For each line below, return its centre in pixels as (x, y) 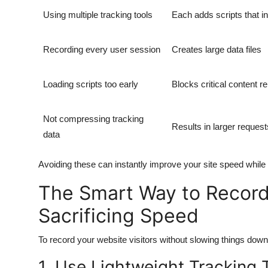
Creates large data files (217, 50)
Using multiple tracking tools (98, 15)
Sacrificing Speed (118, 216)
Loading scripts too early (91, 84)
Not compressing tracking (93, 119)
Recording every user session (102, 50)
